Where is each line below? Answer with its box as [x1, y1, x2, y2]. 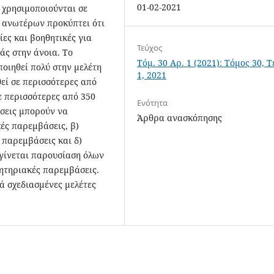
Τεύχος [137, 42, 163, 53]
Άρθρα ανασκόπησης [137, 111, 223, 124]
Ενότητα [137, 97, 168, 108]
